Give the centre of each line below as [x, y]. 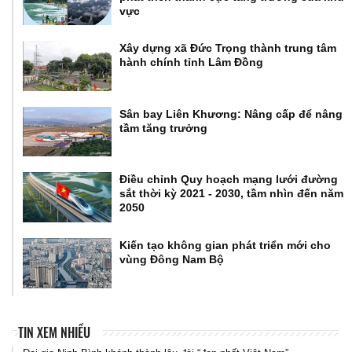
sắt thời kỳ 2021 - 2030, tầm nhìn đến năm [232, 194]
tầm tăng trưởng [164, 128]
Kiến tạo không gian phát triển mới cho [225, 245]
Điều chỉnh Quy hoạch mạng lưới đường [229, 180]
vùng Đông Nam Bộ [172, 259]
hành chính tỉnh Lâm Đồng [192, 62]
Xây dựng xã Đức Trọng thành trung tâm [228, 48]
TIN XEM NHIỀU [54, 332]
